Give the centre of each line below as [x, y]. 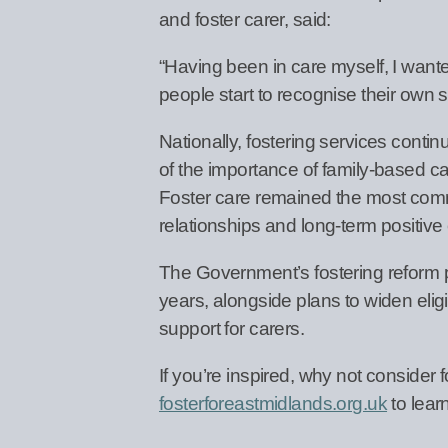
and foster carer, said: [245, 19]
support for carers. [232, 328]
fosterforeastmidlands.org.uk [273, 403]
